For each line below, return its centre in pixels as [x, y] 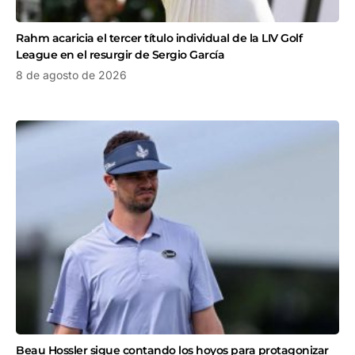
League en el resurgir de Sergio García [120, 55]
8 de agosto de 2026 [71, 75]
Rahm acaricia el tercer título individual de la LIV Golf [159, 38]
